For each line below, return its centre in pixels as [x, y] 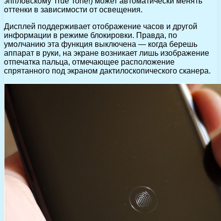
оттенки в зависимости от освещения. [73, 10]
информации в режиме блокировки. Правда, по [91, 36]
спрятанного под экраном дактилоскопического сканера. [107, 71]
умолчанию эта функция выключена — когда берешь [101, 44]
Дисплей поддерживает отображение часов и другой [101, 27]
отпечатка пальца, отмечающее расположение [89, 62]
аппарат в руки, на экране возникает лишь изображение [107, 53]
